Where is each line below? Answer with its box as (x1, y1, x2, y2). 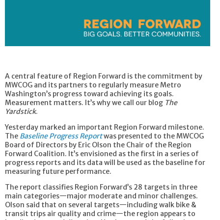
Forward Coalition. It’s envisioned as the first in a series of (5, 149, 199, 158)
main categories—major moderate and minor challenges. (5, 191, 198, 200)
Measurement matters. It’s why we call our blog (5, 98, 165, 107)
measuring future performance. (5, 166, 111, 176)
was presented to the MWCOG (102, 131, 204, 140)
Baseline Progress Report (20, 131, 102, 140)
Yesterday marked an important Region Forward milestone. (5, 122, 204, 132)
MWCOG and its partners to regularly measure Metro (5, 80, 181, 89)
